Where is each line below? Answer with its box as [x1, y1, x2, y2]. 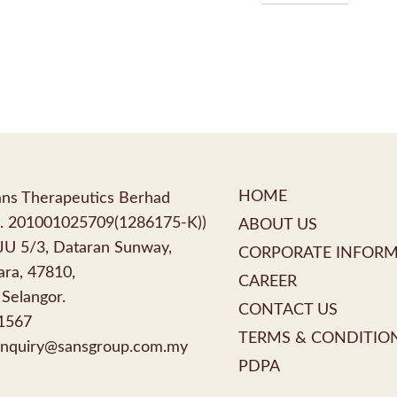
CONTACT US [238, 302, 338, 318]
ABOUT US [238, 217, 317, 233]
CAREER [238, 274, 297, 290]
